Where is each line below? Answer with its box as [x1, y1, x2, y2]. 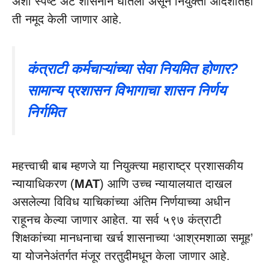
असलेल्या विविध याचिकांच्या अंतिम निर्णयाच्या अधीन [12, 195, 230, 208]
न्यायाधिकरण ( [12, 177, 74, 190]
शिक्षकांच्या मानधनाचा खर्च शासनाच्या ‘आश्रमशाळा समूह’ [12, 231, 253, 244]
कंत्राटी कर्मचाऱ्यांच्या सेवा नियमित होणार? [27, 60, 238, 77]
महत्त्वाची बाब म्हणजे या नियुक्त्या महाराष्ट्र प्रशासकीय [12, 159, 243, 172]
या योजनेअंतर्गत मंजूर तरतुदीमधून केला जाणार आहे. [12, 249, 230, 262]
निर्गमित [27, 103, 65, 120]
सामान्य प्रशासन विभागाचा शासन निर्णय [27, 82, 226, 98]
